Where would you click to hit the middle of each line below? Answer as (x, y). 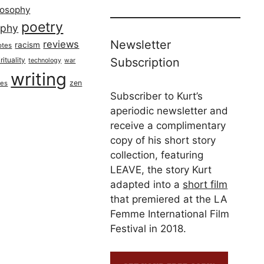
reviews (61, 44)
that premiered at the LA (169, 199)
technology (45, 60)
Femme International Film (170, 214)
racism (28, 45)
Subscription (145, 62)
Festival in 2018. (148, 229)
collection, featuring (157, 155)
